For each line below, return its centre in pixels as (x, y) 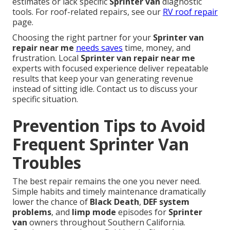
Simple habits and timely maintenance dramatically (109, 192)
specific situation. (45, 99)
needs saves (99, 48)
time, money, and (157, 48)
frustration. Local (46, 58)
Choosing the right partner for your (83, 38)
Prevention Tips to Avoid (109, 126)
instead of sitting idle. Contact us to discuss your (105, 89)
